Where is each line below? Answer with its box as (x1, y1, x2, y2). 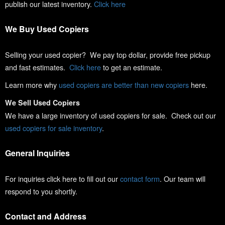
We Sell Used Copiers (5, 97, 80, 107)
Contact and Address (5, 210, 86, 222)
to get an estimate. (101, 62, 162, 72)
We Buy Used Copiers (5, 23, 89, 35)
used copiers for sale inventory (5, 123, 102, 133)
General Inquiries (5, 147, 70, 159)
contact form (120, 173, 160, 184)
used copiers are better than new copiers (59, 79, 189, 90)
